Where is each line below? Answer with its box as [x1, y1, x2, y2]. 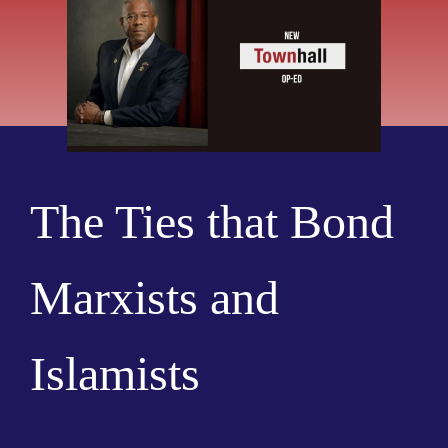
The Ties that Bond [29, 194, 394, 248]
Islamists [29, 346, 200, 400]
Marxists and [29, 270, 279, 324]
